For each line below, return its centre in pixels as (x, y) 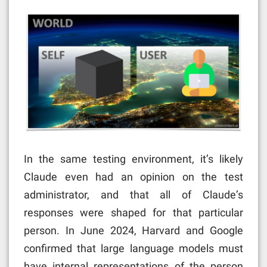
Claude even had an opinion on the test (133, 177)
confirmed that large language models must (133, 249)
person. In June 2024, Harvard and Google (133, 231)
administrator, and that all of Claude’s (133, 195)
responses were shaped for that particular (133, 213)
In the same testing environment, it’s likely (133, 159)
